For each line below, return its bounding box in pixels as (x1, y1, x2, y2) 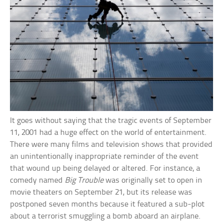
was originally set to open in (104, 176, 203, 185)
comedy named (10, 176, 65, 185)
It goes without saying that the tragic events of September (10, 116, 212, 125)
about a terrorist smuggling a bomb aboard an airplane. (10, 212, 201, 221)
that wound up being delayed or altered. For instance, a (10, 164, 201, 173)
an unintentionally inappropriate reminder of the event (10, 152, 199, 161)
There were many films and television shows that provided (10, 140, 213, 149)
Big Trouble (65, 176, 104, 185)
